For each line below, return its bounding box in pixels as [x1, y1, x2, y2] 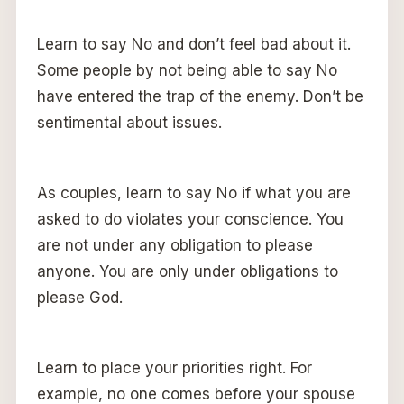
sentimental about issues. [36, 113, 222, 132]
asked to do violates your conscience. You [36, 209, 344, 228]
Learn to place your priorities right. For [36, 358, 312, 377]
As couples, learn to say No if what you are [36, 183, 351, 202]
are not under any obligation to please [36, 235, 313, 254]
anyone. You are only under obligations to [36, 262, 338, 280]
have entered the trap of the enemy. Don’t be [36, 87, 363, 106]
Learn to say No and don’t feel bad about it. [36, 34, 351, 53]
